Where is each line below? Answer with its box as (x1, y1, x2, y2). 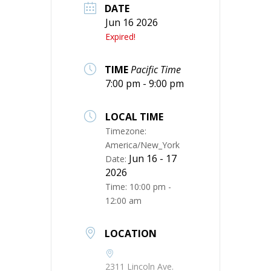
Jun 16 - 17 (129, 152, 177, 165)
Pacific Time (131, 63, 181, 76)
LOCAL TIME (105, 110, 163, 123)
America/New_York (105, 139, 180, 151)
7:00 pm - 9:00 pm (105, 77, 184, 90)
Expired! (105, 31, 135, 42)
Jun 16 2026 (105, 16, 158, 29)
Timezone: (105, 125, 146, 137)
